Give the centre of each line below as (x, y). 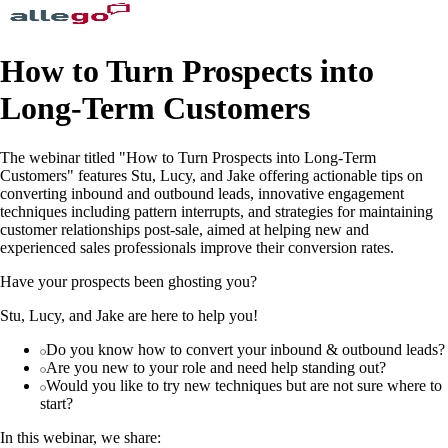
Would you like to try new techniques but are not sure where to (244, 385)
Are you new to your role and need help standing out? (216, 367)
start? (56, 403)
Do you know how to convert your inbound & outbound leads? (245, 349)
